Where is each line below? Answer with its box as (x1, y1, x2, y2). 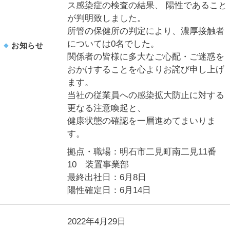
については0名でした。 (67, 39, 160, 49)
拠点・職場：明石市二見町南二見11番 (67, 147, 217, 157)
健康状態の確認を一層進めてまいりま (67, 116, 216, 126)
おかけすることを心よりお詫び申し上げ (67, 65, 225, 74)
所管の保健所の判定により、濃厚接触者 (67, 26, 225, 36)
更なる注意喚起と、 (67, 103, 146, 113)
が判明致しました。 (67, 13, 146, 23)
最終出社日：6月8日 (67, 172, 147, 182)
